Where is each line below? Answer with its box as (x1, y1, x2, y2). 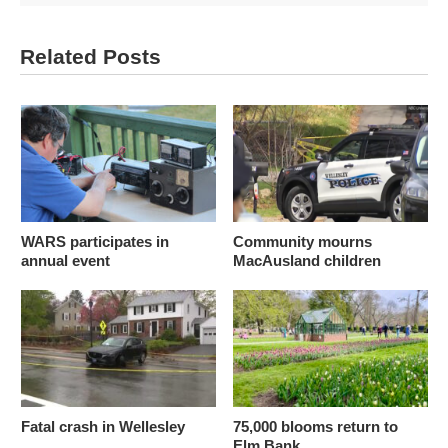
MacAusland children (232, 251, 381, 269)
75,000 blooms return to (232, 417, 398, 435)
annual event (20, 251, 110, 269)
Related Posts (20, 44, 161, 68)
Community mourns (232, 232, 372, 250)
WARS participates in (20, 232, 169, 250)
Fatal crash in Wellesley (20, 417, 185, 435)
